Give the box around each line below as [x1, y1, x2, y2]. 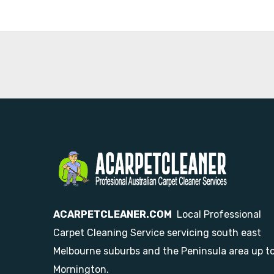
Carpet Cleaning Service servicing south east [53, 227, 261, 239]
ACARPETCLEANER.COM [53, 209, 172, 220]
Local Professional [172, 209, 261, 220]
